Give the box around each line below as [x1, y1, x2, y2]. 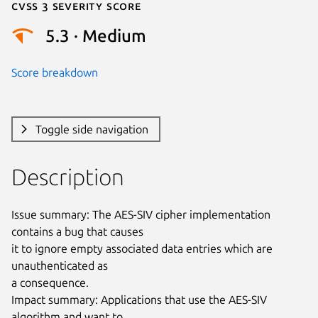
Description [11, 163, 124, 190]
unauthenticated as [11, 258, 108, 272]
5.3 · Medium [45, 26, 146, 46]
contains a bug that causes [11, 224, 143, 238]
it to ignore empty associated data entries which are [11, 241, 273, 255]
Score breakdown [11, 65, 98, 79]
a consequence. [11, 275, 89, 289]
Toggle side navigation [35, 122, 148, 136]
